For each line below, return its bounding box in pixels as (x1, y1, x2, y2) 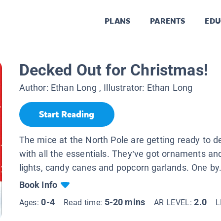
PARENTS (150, 16, 185, 27)
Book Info (19, 179, 58, 190)
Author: (19, 82, 51, 93)
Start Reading (39, 109, 94, 121)
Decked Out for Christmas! (19, 61, 208, 80)
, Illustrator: (96, 82, 147, 93)
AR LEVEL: (154, 197, 194, 207)
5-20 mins (104, 196, 146, 207)
